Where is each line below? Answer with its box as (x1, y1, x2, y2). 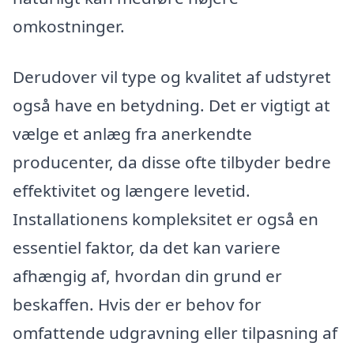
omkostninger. (13, 15, 125, 38)
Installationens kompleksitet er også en (13, 208, 318, 231)
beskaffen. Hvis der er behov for (13, 293, 262, 316)
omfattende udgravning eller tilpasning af (13, 322, 337, 345)
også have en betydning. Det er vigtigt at (13, 94, 330, 117)
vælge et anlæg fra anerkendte (13, 122, 252, 145)
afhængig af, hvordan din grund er (13, 265, 282, 288)
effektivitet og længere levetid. (13, 179, 250, 202)
